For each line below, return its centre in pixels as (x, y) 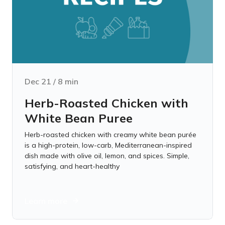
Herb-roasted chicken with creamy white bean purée (110, 135)
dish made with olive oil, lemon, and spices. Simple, (107, 156)
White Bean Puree (79, 118)
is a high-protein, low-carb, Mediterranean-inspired (108, 145)
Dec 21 (38, 81)
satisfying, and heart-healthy (72, 166)
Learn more (46, 201)
